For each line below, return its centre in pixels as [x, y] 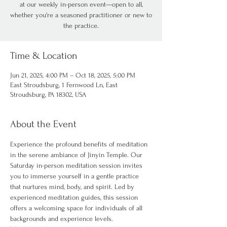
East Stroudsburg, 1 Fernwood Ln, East [64, 85]
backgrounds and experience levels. [62, 219]
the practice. [81, 26]
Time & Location [44, 56]
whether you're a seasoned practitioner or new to [81, 15]
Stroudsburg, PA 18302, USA [48, 94]
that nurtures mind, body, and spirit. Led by [73, 187]
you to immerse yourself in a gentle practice [75, 176]
